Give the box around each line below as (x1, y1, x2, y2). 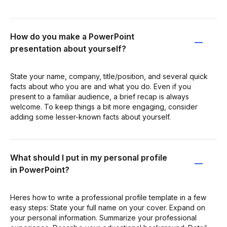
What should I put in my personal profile (10, 152, 167, 163)
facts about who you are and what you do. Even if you (10, 82, 191, 91)
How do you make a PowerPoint (10, 31, 134, 42)
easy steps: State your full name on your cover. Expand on (10, 203, 205, 212)
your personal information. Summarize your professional (10, 213, 197, 222)
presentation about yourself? (10, 43, 126, 54)
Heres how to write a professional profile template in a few (10, 193, 206, 202)
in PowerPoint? (10, 164, 69, 175)
